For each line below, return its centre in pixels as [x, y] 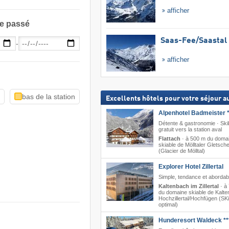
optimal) [168, 204]
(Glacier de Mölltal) [181, 151]
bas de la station [49, 96]
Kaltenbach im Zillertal [188, 186]
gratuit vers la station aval [190, 129]
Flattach [169, 138]
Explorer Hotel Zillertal [191, 166]
